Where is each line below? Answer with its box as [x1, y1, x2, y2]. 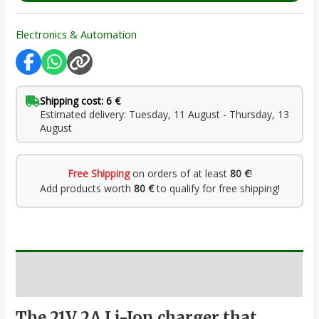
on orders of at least [129, 167, 230, 181]
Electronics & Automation [16, 26, 137, 41]
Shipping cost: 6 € [40, 94, 121, 108]
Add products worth [39, 182, 134, 196]
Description [16, 276, 71, 291]
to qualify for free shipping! [153, 182, 280, 196]
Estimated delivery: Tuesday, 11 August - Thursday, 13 [40, 108, 290, 122]
